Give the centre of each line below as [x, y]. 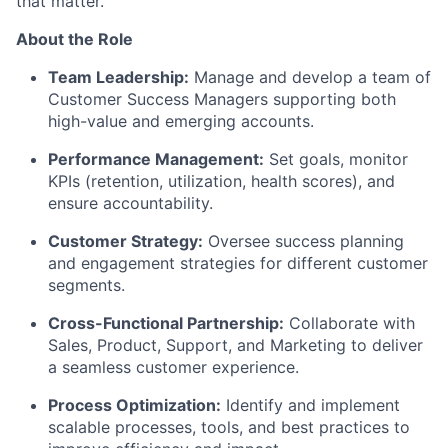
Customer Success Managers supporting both [222, 99]
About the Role [74, 39]
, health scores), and [318, 181]
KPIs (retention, [108, 181]
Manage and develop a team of [310, 77]
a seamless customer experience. [173, 367]
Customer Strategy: [125, 241]
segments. [86, 285]
